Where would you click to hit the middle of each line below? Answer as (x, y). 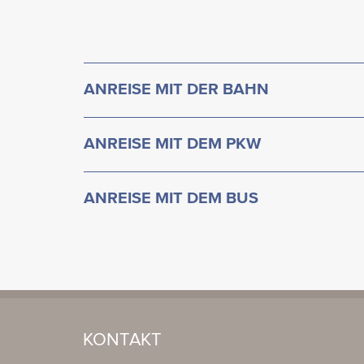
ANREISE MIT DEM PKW (172, 144)
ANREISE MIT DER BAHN (176, 90)
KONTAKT (122, 341)
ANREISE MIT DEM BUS (171, 199)
